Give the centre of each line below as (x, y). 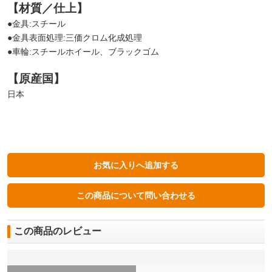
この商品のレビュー (58, 231)
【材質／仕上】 (48, 8)
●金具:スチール (36, 23)
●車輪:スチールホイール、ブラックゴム (83, 51)
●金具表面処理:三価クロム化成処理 (75, 37)
